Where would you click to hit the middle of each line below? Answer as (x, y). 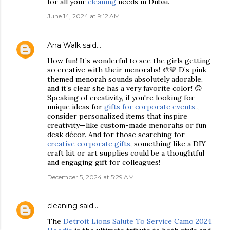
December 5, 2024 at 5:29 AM (91, 177)
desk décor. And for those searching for (116, 135)
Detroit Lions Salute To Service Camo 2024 (137, 221)
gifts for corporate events (150, 107)
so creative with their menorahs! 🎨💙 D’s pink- (129, 70)
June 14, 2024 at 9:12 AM (83, 16)
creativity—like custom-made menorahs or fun (127, 125)
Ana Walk (64, 45)
